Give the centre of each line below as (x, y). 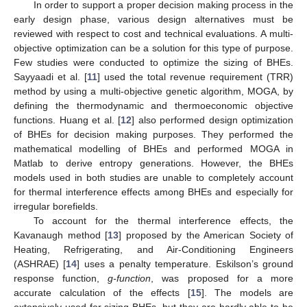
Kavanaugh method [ (61, 235)
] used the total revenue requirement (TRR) (195, 76)
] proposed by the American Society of (206, 235)
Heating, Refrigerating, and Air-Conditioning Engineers (153, 249)
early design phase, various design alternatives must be (153, 19)
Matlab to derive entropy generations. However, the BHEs (153, 163)
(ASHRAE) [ (40, 263)
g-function (130, 278)
